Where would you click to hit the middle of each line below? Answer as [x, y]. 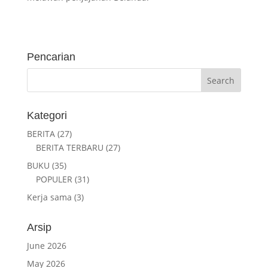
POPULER [54, 179]
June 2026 [46, 246]
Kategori [47, 116]
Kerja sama [49, 197]
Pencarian [51, 57]
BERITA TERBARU [69, 148]
